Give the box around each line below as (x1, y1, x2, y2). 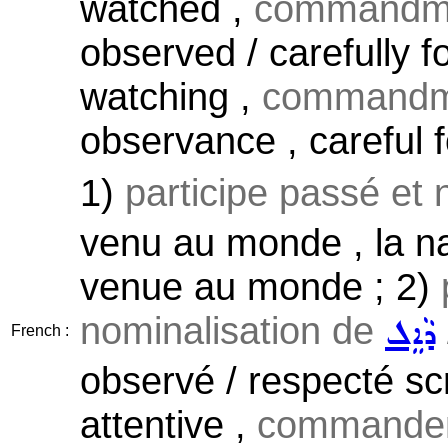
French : (11, 322, 69, 339)
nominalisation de (80, 309, 385, 352)
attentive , (80, 403, 257, 446)
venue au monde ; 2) (80, 265, 441, 308)
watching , (80, 75, 262, 118)
